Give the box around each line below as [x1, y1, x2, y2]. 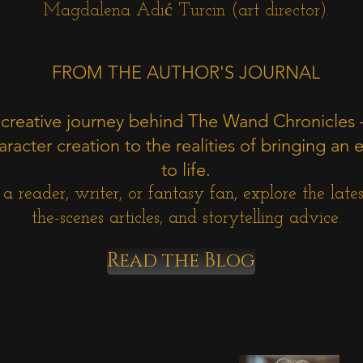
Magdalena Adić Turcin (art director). [43, 2, 329, 20]
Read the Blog [107, 247, 255, 274]
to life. [161, 159, 211, 181]
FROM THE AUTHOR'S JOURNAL [52, 62, 320, 83]
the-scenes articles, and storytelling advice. [31, 209, 341, 228]
